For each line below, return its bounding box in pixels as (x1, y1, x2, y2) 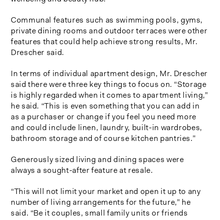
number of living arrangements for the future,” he (11, 196, 191, 207)
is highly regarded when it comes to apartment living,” (11, 89, 208, 100)
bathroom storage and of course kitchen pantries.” (11, 133, 196, 143)
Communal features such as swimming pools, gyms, (11, 14, 203, 25)
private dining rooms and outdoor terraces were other (11, 25, 208, 36)
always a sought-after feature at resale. (11, 165, 153, 175)
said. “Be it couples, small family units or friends (11, 207, 188, 218)
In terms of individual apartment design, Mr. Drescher (11, 68, 208, 79)
